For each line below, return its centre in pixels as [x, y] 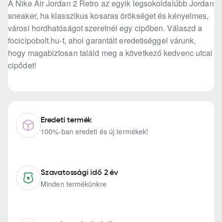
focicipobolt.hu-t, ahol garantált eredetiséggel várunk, [102, 41]
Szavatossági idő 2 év [79, 172]
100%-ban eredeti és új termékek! [95, 132]
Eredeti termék [66, 120]
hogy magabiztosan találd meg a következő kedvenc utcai [111, 53]
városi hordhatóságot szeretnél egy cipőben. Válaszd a [105, 28]
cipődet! [22, 65]
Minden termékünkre [74, 184]
